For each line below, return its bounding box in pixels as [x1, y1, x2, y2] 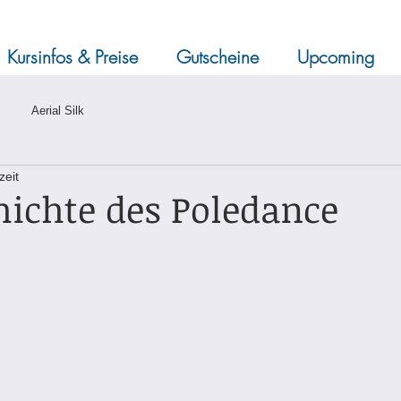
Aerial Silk [31, 104, 84, 117]
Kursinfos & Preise [7, 45, 138, 69]
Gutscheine [176, 45, 259, 69]
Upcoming [297, 45, 374, 69]
